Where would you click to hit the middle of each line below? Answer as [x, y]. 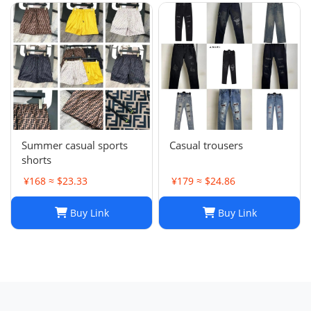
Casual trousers [206, 145]
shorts [36, 159]
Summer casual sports [75, 145]
